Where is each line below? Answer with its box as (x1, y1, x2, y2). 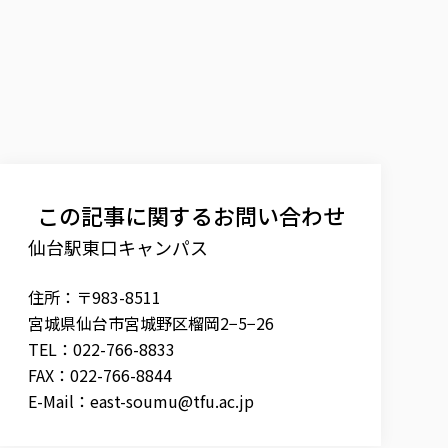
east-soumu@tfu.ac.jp (90, 388, 254, 413)
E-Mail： (28, 388, 90, 413)
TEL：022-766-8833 (28, 336, 175, 361)
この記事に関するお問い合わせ (36, 198, 345, 231)
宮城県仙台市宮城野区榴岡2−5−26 (28, 310, 274, 335)
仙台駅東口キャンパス (28, 233, 208, 260)
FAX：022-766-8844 (28, 362, 172, 387)
